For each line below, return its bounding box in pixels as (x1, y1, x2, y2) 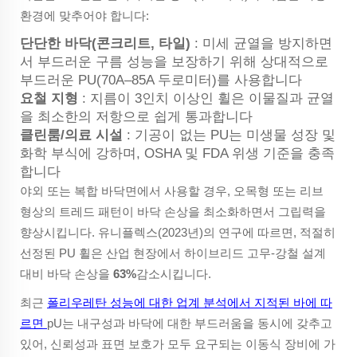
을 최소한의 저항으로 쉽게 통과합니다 (20, 108, 253, 124)
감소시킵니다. (136, 266, 211, 280)
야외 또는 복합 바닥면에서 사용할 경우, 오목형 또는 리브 (20, 183, 324, 198)
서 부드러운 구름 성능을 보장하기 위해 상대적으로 (20, 53, 328, 69)
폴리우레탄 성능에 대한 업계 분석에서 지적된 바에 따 (47, 295, 332, 309)
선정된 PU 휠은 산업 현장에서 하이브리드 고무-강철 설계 (20, 245, 326, 260)
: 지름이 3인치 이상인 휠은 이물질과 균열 (82, 90, 334, 106)
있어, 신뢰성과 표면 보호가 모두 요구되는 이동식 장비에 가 (20, 336, 335, 351)
